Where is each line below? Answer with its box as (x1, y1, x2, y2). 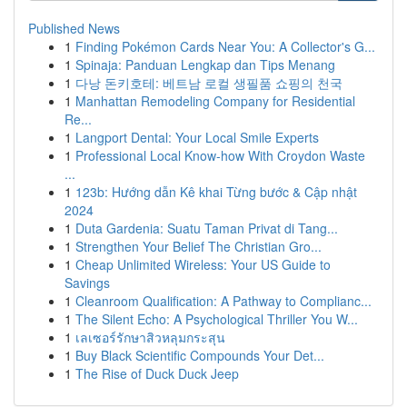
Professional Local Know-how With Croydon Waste (75, 146, 365, 164)
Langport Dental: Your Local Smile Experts (75, 128, 319, 146)
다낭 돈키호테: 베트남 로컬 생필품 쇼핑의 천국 (75, 74, 342, 92)
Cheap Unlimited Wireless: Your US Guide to (75, 255, 331, 273)
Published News (28, 19, 120, 37)
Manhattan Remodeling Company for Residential (75, 92, 355, 110)
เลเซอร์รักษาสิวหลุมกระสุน (75, 328, 225, 346)
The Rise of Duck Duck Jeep (75, 364, 239, 382)
